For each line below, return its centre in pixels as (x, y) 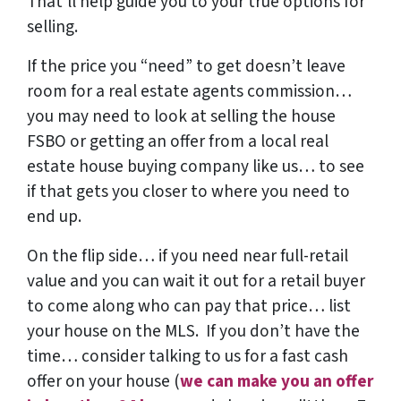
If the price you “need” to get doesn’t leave (186, 67)
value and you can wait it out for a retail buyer (196, 282)
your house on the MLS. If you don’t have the (193, 332)
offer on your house (100, 382)
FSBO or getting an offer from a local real (178, 142)
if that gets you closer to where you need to (188, 192)
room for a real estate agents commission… (189, 92)
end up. (54, 217)
